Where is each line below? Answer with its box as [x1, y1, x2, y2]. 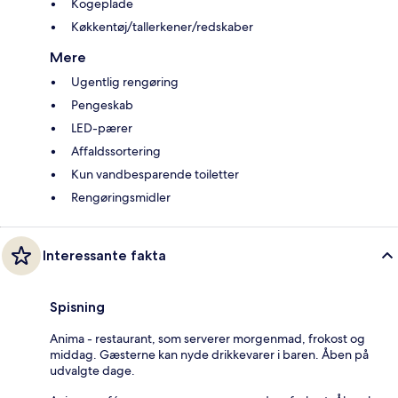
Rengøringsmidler [71, 189, 171, 206]
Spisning [50, 298, 105, 316]
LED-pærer [71, 120, 132, 137]
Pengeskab [71, 97, 133, 114]
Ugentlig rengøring [71, 74, 179, 91]
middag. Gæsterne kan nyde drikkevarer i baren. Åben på [50, 346, 369, 363]
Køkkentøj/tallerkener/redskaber [71, 19, 253, 36]
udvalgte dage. [50, 362, 135, 379]
